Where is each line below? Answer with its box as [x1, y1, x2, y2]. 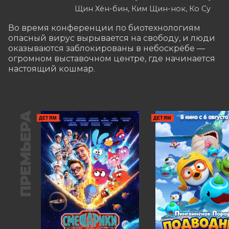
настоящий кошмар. [8, 63, 95, 74]
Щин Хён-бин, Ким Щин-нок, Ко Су [75, 4, 211, 13]
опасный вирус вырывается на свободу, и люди [8, 33, 215, 43]
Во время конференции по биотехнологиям [8, 22, 200, 33]
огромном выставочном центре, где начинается [8, 53, 215, 63]
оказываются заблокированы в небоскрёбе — [8, 43, 205, 53]
